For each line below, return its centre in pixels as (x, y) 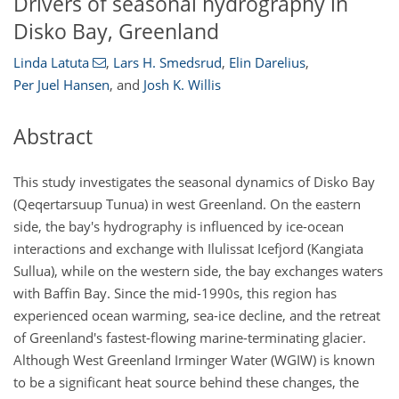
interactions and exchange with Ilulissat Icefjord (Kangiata (188, 248)
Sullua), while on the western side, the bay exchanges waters (198, 270)
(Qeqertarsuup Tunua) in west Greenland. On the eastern (187, 204)
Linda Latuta (51, 63)
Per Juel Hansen (61, 85)
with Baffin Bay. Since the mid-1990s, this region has (175, 293)
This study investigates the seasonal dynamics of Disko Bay (194, 181)
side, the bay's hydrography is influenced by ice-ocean (179, 226)
